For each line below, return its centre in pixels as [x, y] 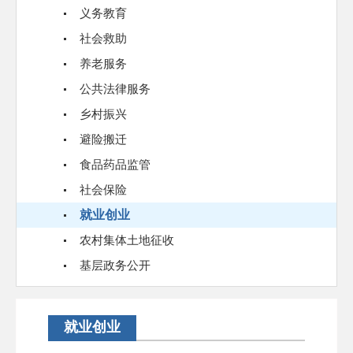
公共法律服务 [115, 89]
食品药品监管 [115, 165]
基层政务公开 [115, 266]
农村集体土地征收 [127, 240]
